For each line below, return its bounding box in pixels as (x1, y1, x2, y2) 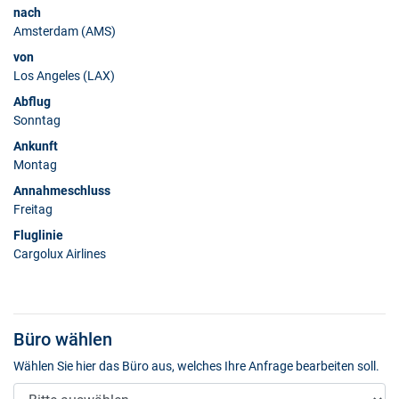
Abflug (13, 94, 51, 109)
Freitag (13, 202, 53, 216)
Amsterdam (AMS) (13, 24, 116, 38)
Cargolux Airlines (13, 247, 106, 261)
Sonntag (13, 113, 61, 127)
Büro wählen (13, 329, 112, 350)
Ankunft (13, 139, 58, 153)
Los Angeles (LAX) (13, 69, 115, 83)
